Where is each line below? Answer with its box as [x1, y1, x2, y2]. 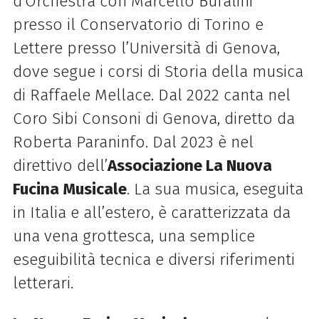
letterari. [12, 273, 73, 293]
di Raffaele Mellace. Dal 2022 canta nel [12, 85, 291, 105]
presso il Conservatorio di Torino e [12, 14, 263, 34]
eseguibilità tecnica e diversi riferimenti [12, 249, 295, 269]
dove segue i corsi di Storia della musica [12, 61, 303, 81]
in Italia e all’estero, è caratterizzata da [12, 202, 291, 222]
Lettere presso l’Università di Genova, [12, 38, 280, 58]
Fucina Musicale [12, 179, 127, 199]
